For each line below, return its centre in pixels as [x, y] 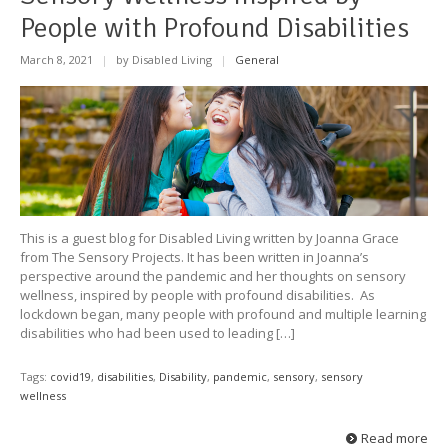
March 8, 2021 [58, 60]
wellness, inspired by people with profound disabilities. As [197, 295]
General [257, 60]
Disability [183, 377]
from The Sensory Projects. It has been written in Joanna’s [194, 257]
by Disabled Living [164, 60]
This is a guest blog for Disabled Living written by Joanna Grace [209, 238]
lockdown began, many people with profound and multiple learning [223, 314]
